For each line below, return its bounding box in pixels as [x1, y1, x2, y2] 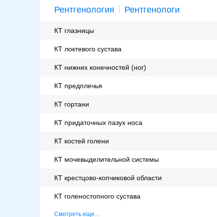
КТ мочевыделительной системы [54, 155, 159, 164]
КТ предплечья [54, 82, 102, 90]
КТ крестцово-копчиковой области [54, 174, 162, 182]
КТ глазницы [54, 27, 94, 35]
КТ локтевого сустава [54, 45, 122, 53]
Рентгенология [54, 5, 114, 15]
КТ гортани [54, 100, 89, 108]
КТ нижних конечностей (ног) [54, 63, 146, 72]
